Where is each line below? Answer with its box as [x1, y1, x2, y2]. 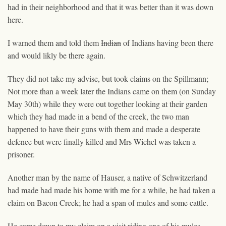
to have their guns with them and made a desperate [38, 123, 200, 134]
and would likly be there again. [8, 49, 105, 61]
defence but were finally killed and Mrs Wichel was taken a [8, 136, 196, 147]
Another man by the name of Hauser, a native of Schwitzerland [8, 172, 207, 183]
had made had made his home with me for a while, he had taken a [8, 184, 215, 195]
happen [8, 123, 31, 134]
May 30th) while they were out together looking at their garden [8, 98, 207, 109]
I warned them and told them [8, 37, 101, 48]
